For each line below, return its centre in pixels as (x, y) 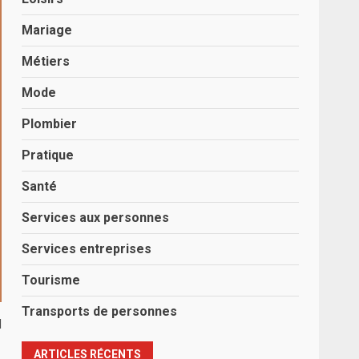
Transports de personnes (100, 311)
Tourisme (51, 280)
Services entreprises (87, 249)
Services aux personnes (96, 218)
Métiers (46, 61)
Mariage (47, 30)
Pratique (48, 155)
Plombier (50, 124)
